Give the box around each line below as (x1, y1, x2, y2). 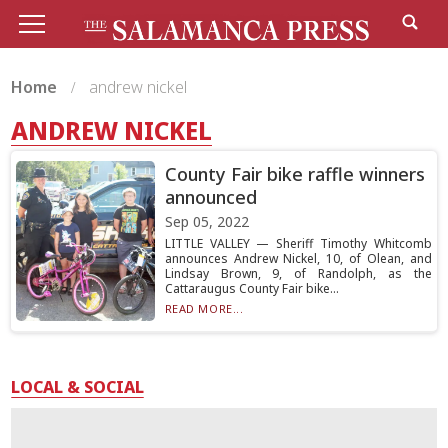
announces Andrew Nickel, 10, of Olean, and (164, 250, 432, 267)
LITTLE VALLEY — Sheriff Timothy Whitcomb (164, 235, 432, 252)
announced (164, 185, 257, 209)
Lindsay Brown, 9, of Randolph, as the (164, 265, 432, 282)
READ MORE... (164, 301, 244, 316)
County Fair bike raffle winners (164, 162, 425, 186)
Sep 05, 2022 (164, 212, 249, 231)
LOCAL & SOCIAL (11, 376, 145, 398)
